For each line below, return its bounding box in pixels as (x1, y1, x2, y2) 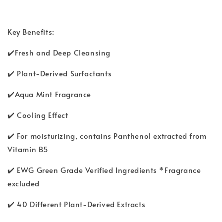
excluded (7, 177, 47, 188)
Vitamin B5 (7, 143, 49, 154)
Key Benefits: (7, 26, 55, 37)
